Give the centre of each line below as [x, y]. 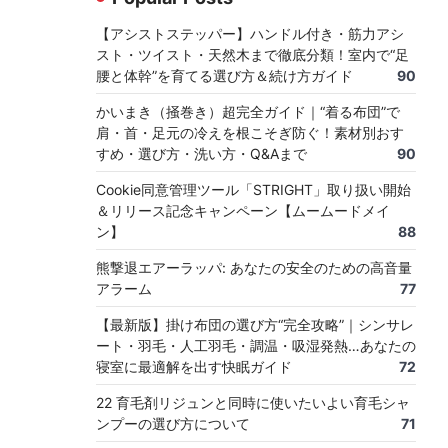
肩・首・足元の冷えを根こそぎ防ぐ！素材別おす [250, 133]
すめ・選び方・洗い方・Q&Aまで [201, 154]
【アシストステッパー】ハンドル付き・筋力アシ [250, 34]
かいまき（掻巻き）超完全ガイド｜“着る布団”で [248, 112]
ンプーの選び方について [173, 424]
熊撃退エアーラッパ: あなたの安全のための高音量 [254, 268]
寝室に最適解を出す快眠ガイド [194, 367]
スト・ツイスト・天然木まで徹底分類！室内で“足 [252, 55]
